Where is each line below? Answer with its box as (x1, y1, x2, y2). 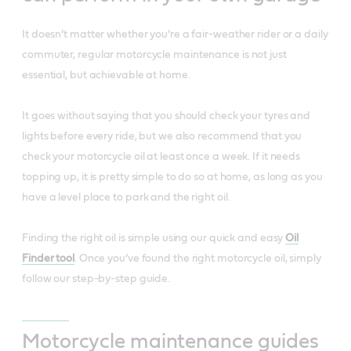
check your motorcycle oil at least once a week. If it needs (22, 150, 301, 162)
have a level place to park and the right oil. (22, 191, 230, 203)
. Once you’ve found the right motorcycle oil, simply (74, 252, 321, 264)
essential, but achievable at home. (22, 69, 190, 81)
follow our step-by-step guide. (22, 273, 170, 284)
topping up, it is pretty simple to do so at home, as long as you (22, 171, 323, 183)
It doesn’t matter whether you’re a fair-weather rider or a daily (22, 28, 328, 40)
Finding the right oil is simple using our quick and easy (22, 232, 286, 244)
